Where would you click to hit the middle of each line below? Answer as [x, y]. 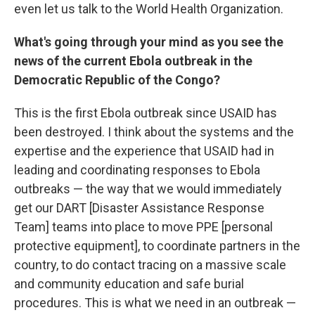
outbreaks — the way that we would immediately [148, 188]
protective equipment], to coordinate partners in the [157, 245]
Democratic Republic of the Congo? [117, 79]
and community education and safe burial [129, 283]
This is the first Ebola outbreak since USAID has [146, 112]
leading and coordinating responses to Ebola [137, 169]
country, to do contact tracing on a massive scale [150, 264]
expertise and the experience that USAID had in [144, 150]
